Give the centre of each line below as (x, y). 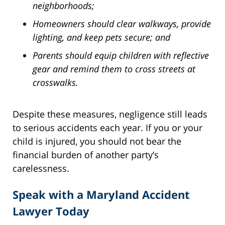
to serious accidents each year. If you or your (107, 127)
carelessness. (41, 168)
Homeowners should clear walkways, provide (122, 23)
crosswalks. (55, 82)
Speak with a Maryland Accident (101, 194)
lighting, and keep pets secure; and (101, 37)
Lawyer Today (51, 211)
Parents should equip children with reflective (121, 55)
